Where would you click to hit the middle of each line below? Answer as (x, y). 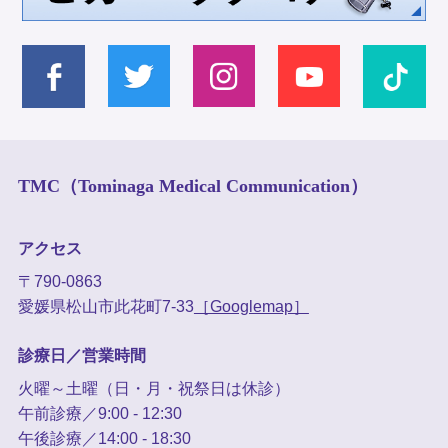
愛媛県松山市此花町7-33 (105, 306)
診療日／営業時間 (81, 355)
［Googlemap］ (251, 306)
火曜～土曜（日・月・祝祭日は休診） (153, 388)
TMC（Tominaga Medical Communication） (192, 185)
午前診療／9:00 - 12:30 (99, 413)
